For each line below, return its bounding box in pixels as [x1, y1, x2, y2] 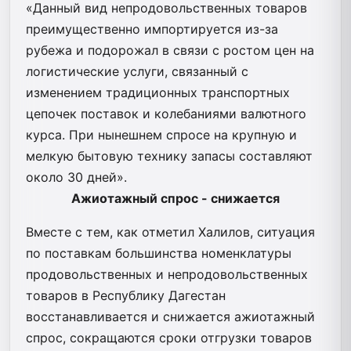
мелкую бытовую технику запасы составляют [26, 147, 313, 164]
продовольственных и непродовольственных [26, 266, 308, 282]
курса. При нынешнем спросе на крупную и [26, 126, 297, 143]
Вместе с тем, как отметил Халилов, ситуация [26, 223, 315, 240]
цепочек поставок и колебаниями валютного [26, 105, 306, 121]
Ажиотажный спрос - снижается [71, 190, 280, 206]
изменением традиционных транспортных [26, 84, 290, 100]
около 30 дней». [26, 168, 127, 185]
